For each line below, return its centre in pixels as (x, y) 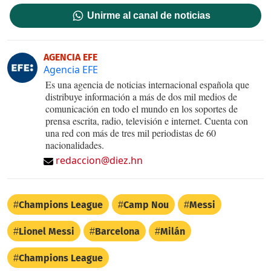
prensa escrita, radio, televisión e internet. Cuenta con (147, 120)
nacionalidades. (75, 145)
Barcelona (117, 231)
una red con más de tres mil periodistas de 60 (131, 132)
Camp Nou (146, 204)
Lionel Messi (47, 231)
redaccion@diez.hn (99, 160)
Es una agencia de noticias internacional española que (147, 84)
